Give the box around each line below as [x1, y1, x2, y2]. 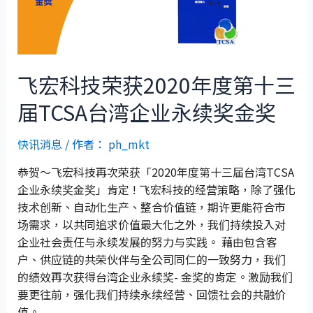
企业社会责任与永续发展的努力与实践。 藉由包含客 [17, 233, 277, 250]
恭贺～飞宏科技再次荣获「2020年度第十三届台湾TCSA [17, 163, 294, 180]
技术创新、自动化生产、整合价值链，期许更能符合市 [17, 198, 286, 215]
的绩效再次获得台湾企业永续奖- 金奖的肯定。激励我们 [17, 268, 293, 285]
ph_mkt [108, 136, 150, 152]
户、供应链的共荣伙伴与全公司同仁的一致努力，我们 [17, 251, 286, 268]
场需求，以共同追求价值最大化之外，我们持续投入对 [17, 216, 286, 233]
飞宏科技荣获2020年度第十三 [17, 69, 296, 100]
